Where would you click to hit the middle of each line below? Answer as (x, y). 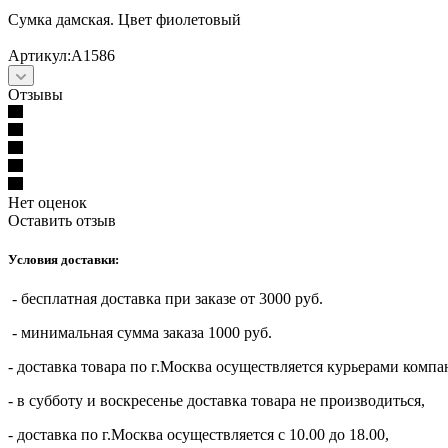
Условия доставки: (63, 259)
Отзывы (35, 94)
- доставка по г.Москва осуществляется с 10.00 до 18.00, (198, 435)
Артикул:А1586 (61, 55)
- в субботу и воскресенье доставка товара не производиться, (216, 401)
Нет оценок (47, 202)
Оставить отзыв (62, 220)
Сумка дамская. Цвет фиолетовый (124, 19)
